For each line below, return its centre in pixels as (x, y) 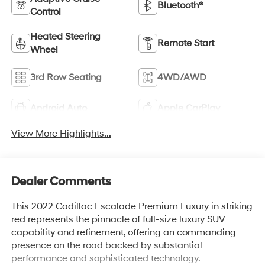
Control (45, 12)
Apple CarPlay (189, 109)
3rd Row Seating (66, 78)
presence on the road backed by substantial (106, 246)
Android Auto (58, 109)
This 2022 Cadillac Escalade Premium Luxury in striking (132, 207)
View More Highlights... (61, 133)
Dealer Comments (61, 182)
